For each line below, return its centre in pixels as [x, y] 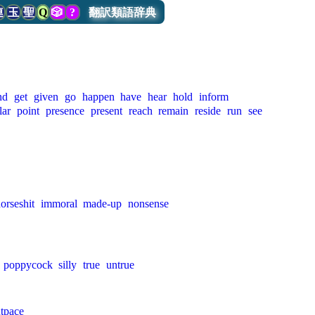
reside [208, 111]
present [106, 111]
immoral [59, 204]
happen [98, 97]
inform [213, 97]
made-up [103, 204]
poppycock [28, 265]
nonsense [149, 204]
